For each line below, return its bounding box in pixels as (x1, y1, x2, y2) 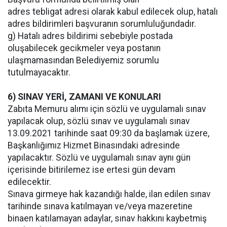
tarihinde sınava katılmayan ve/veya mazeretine (8, 201, 193, 211)
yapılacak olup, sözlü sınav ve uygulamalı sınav (8, 116, 190, 126)
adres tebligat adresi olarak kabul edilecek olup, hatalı (8, 6, 218, 17)
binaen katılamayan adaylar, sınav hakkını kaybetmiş (8, 213, 207, 223)
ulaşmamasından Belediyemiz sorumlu (8, 55, 159, 65)
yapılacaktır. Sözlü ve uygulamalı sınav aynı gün (8, 152, 191, 163)
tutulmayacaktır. (8, 67, 70, 78)
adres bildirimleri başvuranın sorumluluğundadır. (8, 18, 196, 29)
